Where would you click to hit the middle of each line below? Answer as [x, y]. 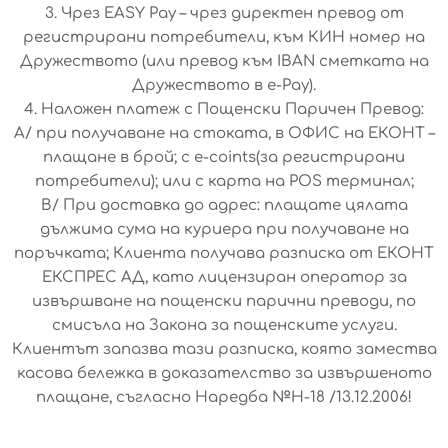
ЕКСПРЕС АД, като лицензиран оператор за [224, 278]
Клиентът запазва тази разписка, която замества [224, 350]
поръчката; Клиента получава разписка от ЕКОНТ [224, 254]
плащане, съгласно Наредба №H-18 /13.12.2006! [224, 398]
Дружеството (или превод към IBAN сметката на [224, 62]
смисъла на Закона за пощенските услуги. [224, 326]
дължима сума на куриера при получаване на [224, 230]
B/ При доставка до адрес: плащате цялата [224, 206]
